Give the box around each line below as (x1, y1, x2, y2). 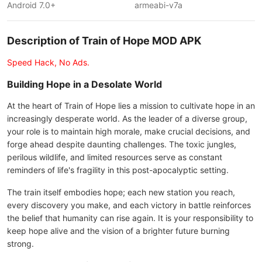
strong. (7, 239, 34, 249)
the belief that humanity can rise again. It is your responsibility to (7, 213, 253, 223)
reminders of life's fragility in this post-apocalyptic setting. (7, 165, 229, 175)
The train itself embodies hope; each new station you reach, (7, 187, 235, 197)
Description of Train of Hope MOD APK (7, 35, 201, 47)
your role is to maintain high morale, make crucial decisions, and (7, 126, 250, 136)
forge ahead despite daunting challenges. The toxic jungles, (7, 139, 236, 149)
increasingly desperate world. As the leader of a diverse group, (7, 113, 247, 123)
